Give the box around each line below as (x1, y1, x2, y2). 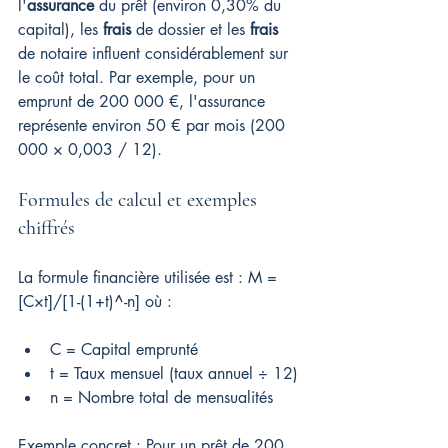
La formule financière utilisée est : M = (18, 267, 282, 289)
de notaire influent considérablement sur (18, 43, 293, 65)
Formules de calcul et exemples (18, 188, 262, 213)
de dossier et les (131, 19, 250, 41)
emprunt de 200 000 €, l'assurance (18, 91, 270, 113)
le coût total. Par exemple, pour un (18, 67, 260, 89)
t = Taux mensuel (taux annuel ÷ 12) (50, 363, 298, 385)
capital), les (18, 19, 103, 41)
